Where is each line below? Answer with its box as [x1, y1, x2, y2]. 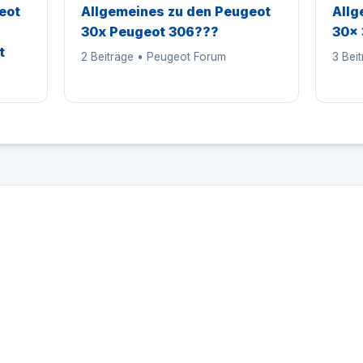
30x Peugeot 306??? [81, 23, 220, 40]
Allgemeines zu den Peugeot [81, 3, 271, 19]
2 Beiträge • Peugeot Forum [81, 50, 227, 63]
